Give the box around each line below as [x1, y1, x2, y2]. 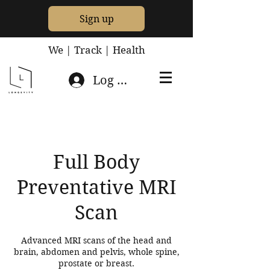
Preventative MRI [16, 175, 177, 199]
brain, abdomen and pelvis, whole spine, [13, 246, 180, 257]
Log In [93, 73, 130, 87]
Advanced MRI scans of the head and [21, 235, 172, 246]
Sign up [79, 13, 114, 25]
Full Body [53, 150, 140, 174]
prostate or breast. [58, 258, 134, 269]
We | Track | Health [48, 44, 145, 56]
